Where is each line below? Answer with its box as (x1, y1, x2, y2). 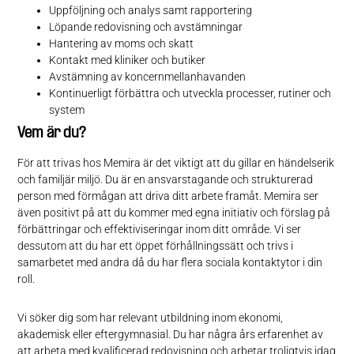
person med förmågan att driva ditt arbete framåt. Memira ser (17, 189, 319, 202)
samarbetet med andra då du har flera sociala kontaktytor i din (17, 255, 323, 269)
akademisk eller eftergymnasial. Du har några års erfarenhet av (17, 327, 324, 341)
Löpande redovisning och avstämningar (49, 20, 243, 33)
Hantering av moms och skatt (49, 36, 194, 50)
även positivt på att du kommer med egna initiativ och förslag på (17, 205, 331, 219)
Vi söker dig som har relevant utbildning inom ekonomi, (17, 311, 284, 324)
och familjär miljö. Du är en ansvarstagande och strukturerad (17, 172, 314, 186)
